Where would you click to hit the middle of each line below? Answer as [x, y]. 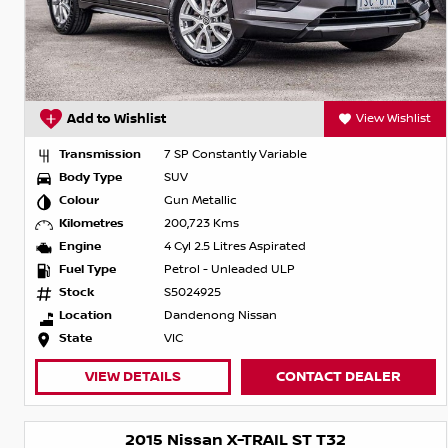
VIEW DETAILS [132, 377]
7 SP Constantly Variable [235, 155]
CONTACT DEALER [339, 377]
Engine [80, 247]
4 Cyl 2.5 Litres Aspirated [235, 247]
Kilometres [91, 224]
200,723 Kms [201, 224]
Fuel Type [87, 270]
